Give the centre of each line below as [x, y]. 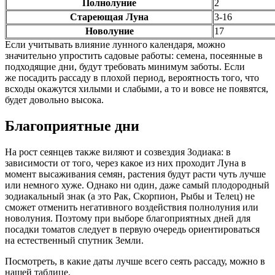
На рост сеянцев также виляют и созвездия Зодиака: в [118, 152]
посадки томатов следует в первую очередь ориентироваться [132, 229]
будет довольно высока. [54, 99]
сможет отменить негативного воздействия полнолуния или [132, 207]
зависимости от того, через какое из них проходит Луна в [126, 163]
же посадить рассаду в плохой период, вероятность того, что [132, 77]
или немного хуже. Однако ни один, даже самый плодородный [137, 185]
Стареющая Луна [109, 17]
